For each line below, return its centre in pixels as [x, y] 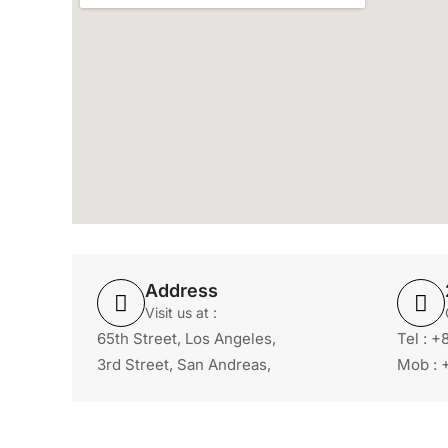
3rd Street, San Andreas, [184, 364]
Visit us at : [181, 312]
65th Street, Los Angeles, [186, 338]
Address [181, 290]
